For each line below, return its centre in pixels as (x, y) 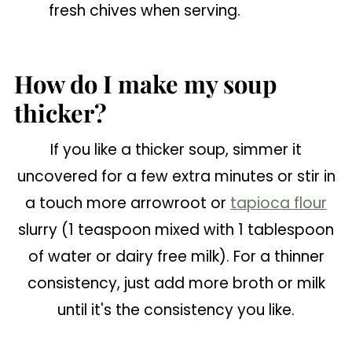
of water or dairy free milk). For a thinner (176, 257)
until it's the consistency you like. (176, 310)
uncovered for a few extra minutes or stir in (176, 176)
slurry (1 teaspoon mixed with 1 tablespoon (176, 230)
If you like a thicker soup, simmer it (176, 150)
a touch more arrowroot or (128, 203)
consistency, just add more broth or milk (176, 283)
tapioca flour (279, 203)
